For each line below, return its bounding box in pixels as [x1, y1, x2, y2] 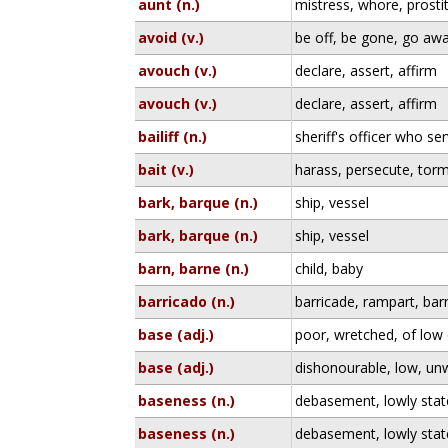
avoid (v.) [138, 28, 205, 47]
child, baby [295, 259, 364, 278]
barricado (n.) [138, 292, 236, 311]
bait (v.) [138, 160, 195, 179]
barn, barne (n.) [138, 259, 250, 278]
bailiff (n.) [138, 127, 208, 146]
